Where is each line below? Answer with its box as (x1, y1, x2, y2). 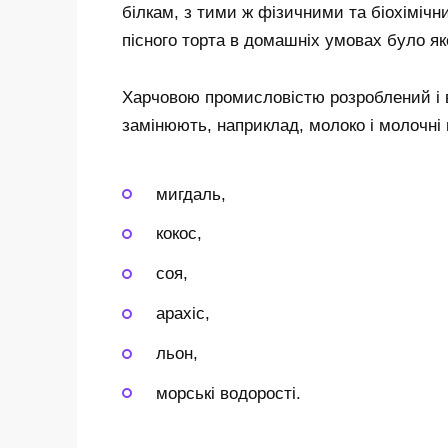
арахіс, (156, 304, 210, 324)
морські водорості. (156, 383, 301, 403)
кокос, (156, 224, 202, 244)
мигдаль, (156, 184, 226, 204)
